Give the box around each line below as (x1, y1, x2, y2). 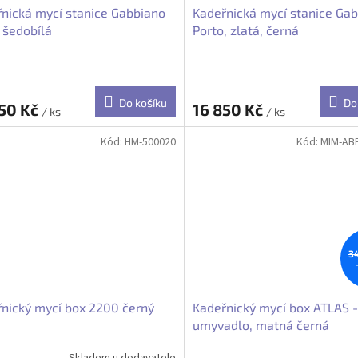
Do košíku (118, 96, 167, 110)
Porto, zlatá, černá (192, 22, 299, 38)
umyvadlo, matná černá (192, 317, 329, 333)
